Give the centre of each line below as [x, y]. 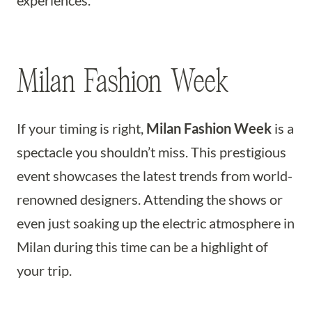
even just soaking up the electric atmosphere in [156, 223]
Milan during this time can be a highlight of [142, 247]
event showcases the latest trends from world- [155, 175]
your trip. [44, 270]
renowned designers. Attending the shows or [150, 199]
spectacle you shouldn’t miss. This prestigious [151, 152]
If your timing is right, [81, 128]
